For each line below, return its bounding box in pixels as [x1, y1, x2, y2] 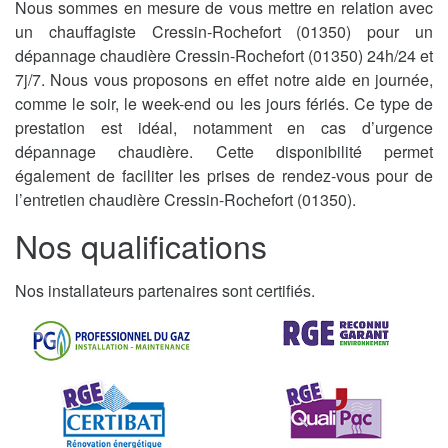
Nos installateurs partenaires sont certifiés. [15, 278, 315, 302]
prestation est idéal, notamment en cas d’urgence [15, 115, 433, 139]
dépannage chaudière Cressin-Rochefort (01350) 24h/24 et [15, 43, 433, 67]
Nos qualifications [15, 221, 267, 268]
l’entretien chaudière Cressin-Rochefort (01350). [15, 187, 356, 211]
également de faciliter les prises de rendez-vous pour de [15, 163, 433, 187]
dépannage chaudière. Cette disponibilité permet [15, 139, 433, 163]
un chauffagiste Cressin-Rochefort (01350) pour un [15, 19, 433, 43]
